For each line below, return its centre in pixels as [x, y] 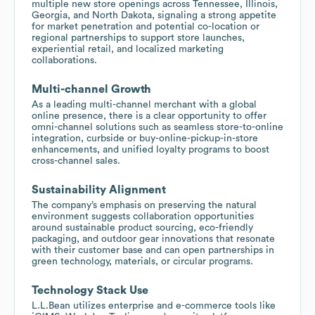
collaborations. [64, 60]
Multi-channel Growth [91, 89]
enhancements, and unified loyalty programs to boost [150, 149]
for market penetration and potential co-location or [146, 26]
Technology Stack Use [90, 290]
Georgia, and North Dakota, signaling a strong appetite [154, 15]
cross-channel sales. [76, 161]
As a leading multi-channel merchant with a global [144, 104]
